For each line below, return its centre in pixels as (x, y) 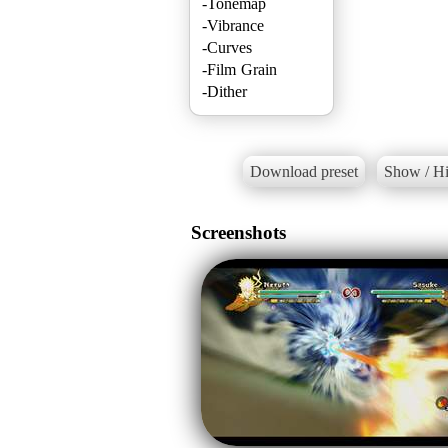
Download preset (303, 172)
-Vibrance (233, 25)
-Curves (227, 47)
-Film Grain (239, 69)
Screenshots (238, 232)
